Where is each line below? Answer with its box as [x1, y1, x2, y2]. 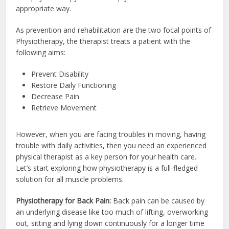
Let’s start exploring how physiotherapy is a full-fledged [16, 163, 198, 173]
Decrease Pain [31, 91, 80, 101]
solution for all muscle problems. [16, 174, 124, 184]
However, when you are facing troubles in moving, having [16, 129, 206, 139]
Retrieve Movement [31, 102, 97, 112]
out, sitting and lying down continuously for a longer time [16, 218, 205, 228]
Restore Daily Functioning [31, 80, 117, 90]
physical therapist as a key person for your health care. [16, 151, 197, 162]
